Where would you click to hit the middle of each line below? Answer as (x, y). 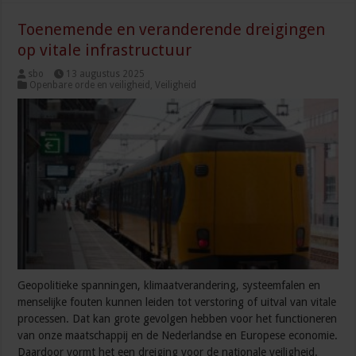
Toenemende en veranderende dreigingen (172, 30)
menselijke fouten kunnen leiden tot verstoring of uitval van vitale (177, 302)
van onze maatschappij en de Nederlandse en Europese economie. (178, 335)
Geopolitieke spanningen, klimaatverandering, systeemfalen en (169, 285)
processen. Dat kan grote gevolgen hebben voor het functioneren (178, 318)
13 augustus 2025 (106, 74)
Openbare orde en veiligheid (90, 85)
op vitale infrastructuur (105, 50)
